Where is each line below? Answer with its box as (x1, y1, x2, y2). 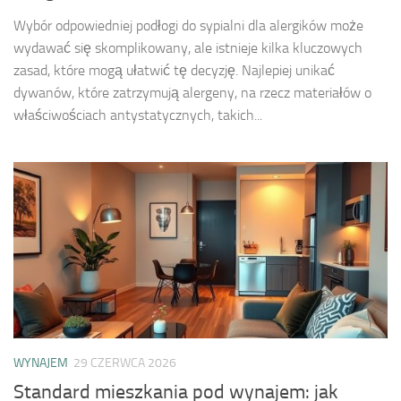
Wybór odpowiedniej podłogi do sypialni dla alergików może (13, 17, 363, 35)
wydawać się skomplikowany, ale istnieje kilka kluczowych (13, 39, 363, 57)
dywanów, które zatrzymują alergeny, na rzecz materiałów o (13, 84, 371, 102)
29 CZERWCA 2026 (73, 355, 176, 371)
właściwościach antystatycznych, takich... (13, 107, 262, 124)
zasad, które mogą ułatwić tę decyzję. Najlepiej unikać (13, 62, 335, 80)
